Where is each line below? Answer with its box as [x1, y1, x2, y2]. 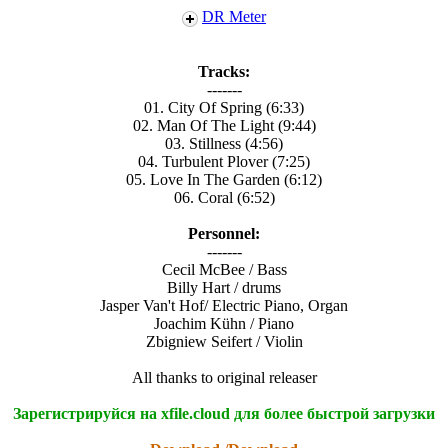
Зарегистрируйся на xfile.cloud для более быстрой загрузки [13, 404, 435, 422]
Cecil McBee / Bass [161, 260, 287, 278]
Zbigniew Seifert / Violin [145, 332, 303, 350]
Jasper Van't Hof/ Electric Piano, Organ [100, 296, 348, 314]
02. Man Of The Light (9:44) [132, 116, 316, 134]
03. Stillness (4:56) [165, 134, 283, 152]
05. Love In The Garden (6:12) [126, 170, 322, 188]
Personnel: [188, 224, 260, 242]
